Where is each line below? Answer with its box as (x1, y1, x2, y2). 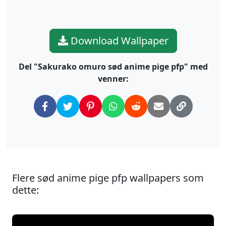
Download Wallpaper (68, 33, 168, 47)
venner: (97, 73, 129, 84)
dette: (12, 183, 39, 197)
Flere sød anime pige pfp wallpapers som (12, 171, 204, 185)
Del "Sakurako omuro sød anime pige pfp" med (18, 61, 208, 72)
